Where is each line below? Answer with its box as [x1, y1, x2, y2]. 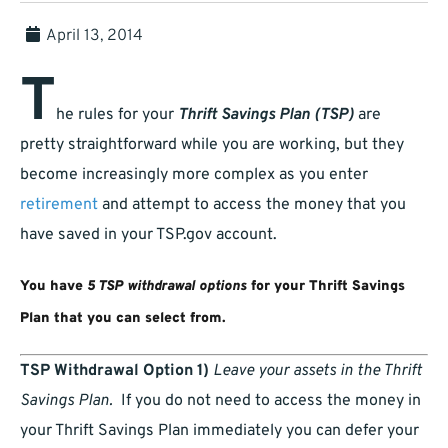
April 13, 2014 [46, 26, 143, 47]
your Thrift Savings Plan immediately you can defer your [20, 421, 419, 442]
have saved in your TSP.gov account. [20, 225, 277, 246]
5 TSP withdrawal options [87, 278, 247, 296]
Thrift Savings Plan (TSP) [178, 105, 354, 126]
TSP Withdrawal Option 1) [20, 361, 209, 382]
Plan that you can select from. [20, 310, 226, 328]
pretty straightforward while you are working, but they [20, 135, 404, 156]
